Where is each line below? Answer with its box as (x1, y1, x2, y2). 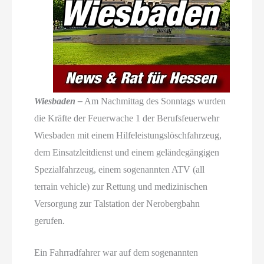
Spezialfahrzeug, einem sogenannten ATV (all (34, 164, 205, 174)
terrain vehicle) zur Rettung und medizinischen (34, 181, 208, 192)
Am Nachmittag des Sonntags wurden (82, 95, 226, 106)
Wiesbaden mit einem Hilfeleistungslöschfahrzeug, (34, 130, 222, 140)
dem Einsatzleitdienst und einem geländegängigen (34, 147, 220, 157)
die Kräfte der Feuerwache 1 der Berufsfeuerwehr (34, 113, 220, 123)
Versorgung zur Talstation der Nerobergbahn (34, 198, 200, 209)
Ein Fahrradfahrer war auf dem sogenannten (34, 247, 199, 258)
